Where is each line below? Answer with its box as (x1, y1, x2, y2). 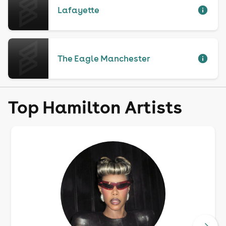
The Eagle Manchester (57, 53, 150, 64)
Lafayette (57, 5, 99, 16)
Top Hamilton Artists (8, 95, 182, 118)
